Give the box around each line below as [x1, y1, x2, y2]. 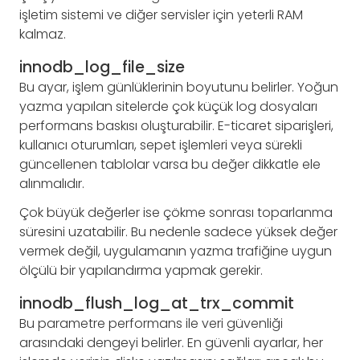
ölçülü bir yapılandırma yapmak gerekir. [19, 261, 263, 280]
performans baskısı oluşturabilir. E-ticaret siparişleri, [19, 117, 333, 136]
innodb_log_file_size [19, 55, 185, 78]
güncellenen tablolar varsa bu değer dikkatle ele [19, 155, 321, 174]
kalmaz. [19, 24, 66, 43]
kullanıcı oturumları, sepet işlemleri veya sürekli [19, 136, 302, 155]
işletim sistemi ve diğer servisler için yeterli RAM [19, 5, 303, 24]
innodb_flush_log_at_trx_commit [19, 292, 294, 314]
